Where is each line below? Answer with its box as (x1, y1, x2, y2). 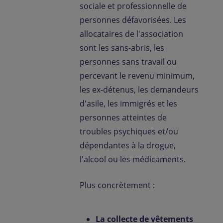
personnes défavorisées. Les (80, 14, 186, 25)
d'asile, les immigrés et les (80, 98, 177, 109)
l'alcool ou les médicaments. (80, 154, 188, 165)
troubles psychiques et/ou (80, 126, 178, 137)
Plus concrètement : (80, 180, 155, 191)
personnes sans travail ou (80, 56, 177, 67)
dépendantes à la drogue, (80, 140, 176, 151)
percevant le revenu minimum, (80, 70, 195, 81)
